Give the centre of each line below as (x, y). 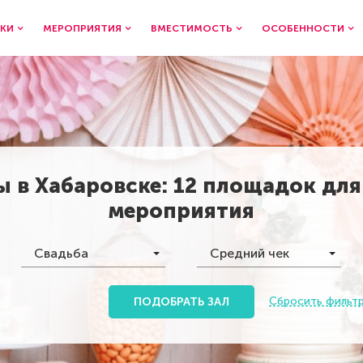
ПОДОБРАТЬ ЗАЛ (181, 302)
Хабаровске (98, 186)
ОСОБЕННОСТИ (303, 28)
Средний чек (250, 253)
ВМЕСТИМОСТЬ (192, 28)
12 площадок (245, 186)
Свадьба (61, 253)
